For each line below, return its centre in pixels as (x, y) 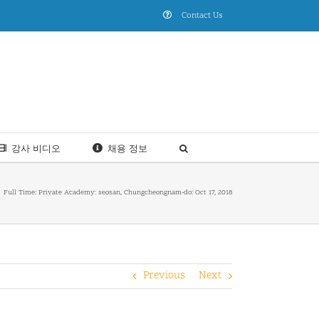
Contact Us (202, 16)
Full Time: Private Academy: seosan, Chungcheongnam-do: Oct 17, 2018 (118, 193)
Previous (164, 276)
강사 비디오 (36, 148)
